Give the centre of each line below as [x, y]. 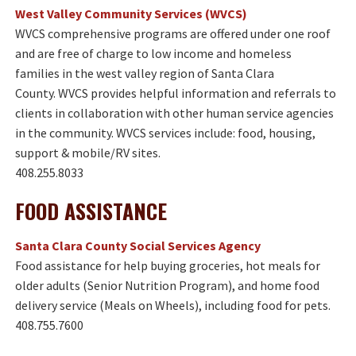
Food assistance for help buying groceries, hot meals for [168, 265]
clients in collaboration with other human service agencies [174, 113]
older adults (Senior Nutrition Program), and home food [167, 285]
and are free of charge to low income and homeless [153, 53]
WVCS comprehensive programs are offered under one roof [173, 33]
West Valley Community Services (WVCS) [131, 14]
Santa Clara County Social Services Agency [138, 246]
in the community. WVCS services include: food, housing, [165, 133]
